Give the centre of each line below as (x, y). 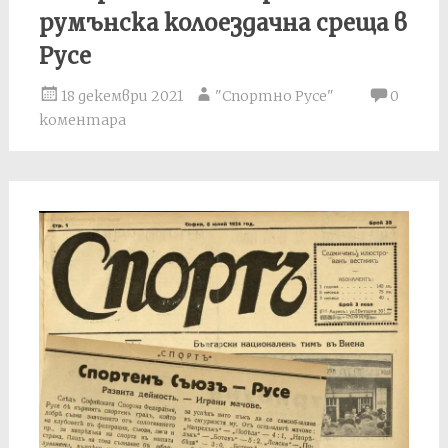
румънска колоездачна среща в (222, 22)
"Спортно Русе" (274, 95)
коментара (82, 119)
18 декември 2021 (121, 95)
